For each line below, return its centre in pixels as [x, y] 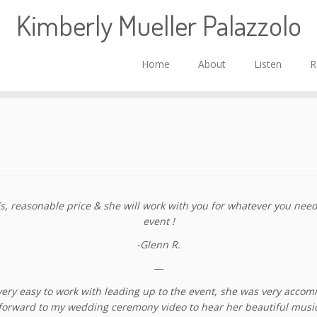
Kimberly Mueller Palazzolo [158, 25]
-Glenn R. [158, 244]
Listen [267, 64]
